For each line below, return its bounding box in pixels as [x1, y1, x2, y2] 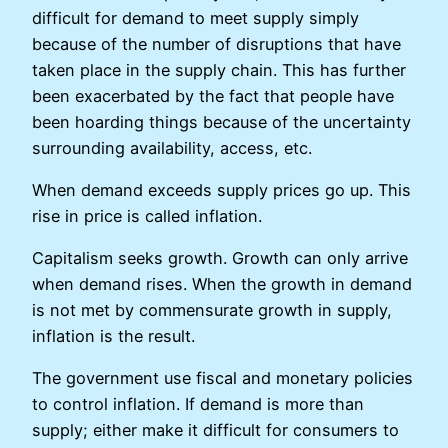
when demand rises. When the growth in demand [32, 274, 412, 295]
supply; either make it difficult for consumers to [32, 420, 399, 441]
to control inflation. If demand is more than [32, 394, 364, 415]
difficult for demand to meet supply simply [32, 7, 359, 28]
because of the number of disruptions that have [32, 33, 401, 54]
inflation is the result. [32, 326, 200, 347]
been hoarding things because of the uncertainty [32, 111, 411, 132]
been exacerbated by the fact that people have [32, 85, 394, 106]
